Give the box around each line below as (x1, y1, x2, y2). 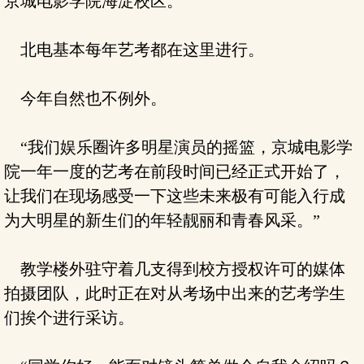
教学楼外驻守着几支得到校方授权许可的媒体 (4, 260, 345, 278)
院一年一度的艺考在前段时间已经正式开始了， (4, 162, 345, 180)
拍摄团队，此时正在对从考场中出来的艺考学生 (4, 284, 345, 302)
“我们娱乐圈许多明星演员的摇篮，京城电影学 (4, 138, 353, 156)
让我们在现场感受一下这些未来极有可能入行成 (4, 187, 345, 205)
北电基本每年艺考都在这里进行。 (4, 41, 264, 58)
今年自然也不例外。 (4, 89, 167, 107)
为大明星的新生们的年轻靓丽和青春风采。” (4, 211, 320, 229)
